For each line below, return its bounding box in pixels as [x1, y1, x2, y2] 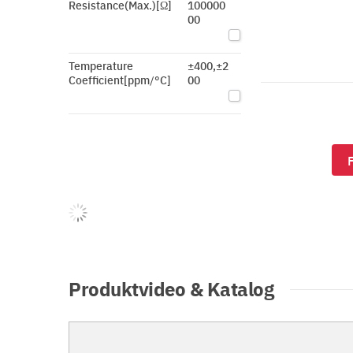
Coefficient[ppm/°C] [69, 72, 171, 87]
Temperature [69, 58, 133, 73]
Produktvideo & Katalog [69, 274, 273, 302]
